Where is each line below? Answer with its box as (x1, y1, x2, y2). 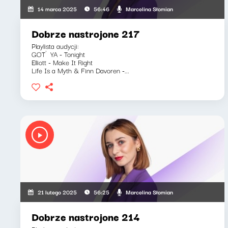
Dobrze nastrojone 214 (32, 209, 140, 224)
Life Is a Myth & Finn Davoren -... (32, 65, 129, 76)
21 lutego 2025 (38, 187, 77, 196)
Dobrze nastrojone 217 (32, 25, 140, 41)
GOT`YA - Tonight (32, 48, 85, 60)
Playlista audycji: (32, 40, 79, 51)
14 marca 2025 (38, 4, 77, 13)
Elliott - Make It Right (32, 56, 93, 68)
